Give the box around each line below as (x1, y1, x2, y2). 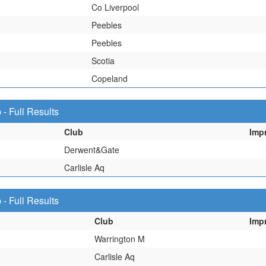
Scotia (91, 55, 115, 66)
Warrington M (94, 233, 145, 245)
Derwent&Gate (64, 144, 119, 156)
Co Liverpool (91, 1, 139, 13)
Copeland (91, 72, 128, 84)
